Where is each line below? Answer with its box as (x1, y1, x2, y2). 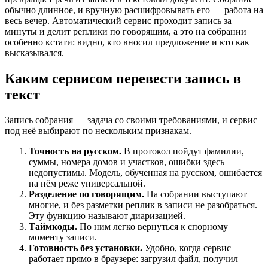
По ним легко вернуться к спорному (77, 221, 228, 232)
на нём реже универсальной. (29, 178, 145, 188)
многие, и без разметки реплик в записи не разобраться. (29, 199, 257, 210)
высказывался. (5, 48, 64, 59)
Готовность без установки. (29, 242, 142, 253)
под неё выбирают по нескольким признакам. (5, 125, 191, 136)
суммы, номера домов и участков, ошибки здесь (29, 156, 224, 167)
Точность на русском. (29, 145, 121, 156)
